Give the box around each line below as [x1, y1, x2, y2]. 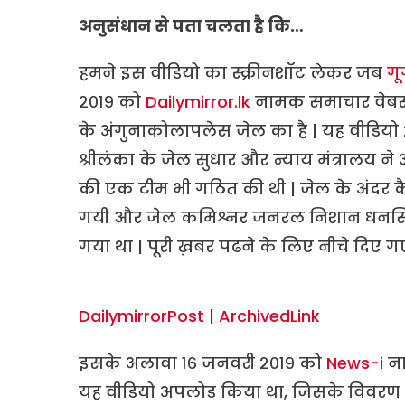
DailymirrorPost [79, 304, 204, 327]
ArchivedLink [219, 304, 320, 327]
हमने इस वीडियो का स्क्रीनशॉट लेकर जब [79, 61, 387, 84]
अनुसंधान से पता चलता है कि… [79, 14, 304, 37]
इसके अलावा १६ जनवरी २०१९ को [79, 351, 326, 374]
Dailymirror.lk [146, 89, 250, 113]
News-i [326, 351, 383, 374]
